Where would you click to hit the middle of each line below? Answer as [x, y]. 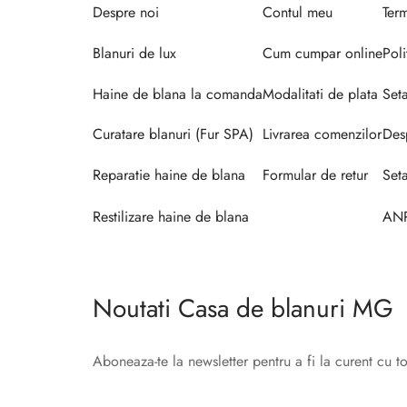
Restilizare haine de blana [171, 217]
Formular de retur [315, 175]
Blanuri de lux [134, 53]
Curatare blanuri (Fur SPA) [173, 134]
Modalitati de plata [320, 94]
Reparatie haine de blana [169, 175]
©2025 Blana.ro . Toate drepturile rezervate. [242, 386]
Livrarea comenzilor [322, 134]
